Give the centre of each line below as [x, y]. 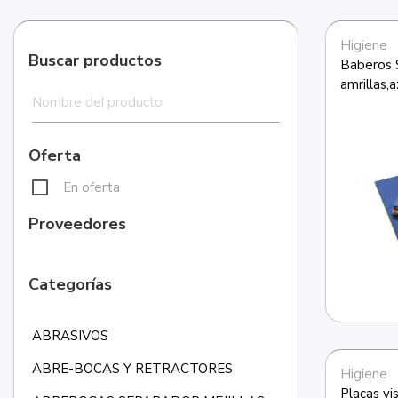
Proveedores [77, 224]
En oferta [91, 188]
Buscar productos [95, 60]
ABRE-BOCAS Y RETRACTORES [132, 369]
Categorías [70, 285]
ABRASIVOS [70, 336]
